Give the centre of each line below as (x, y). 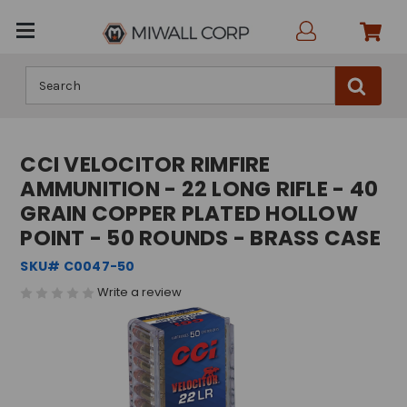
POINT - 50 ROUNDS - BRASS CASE (200, 238)
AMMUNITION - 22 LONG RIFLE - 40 (199, 189)
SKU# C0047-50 (78, 266)
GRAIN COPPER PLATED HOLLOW (189, 213)
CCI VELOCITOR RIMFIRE (145, 164)
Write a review (140, 292)
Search (46, 76)
